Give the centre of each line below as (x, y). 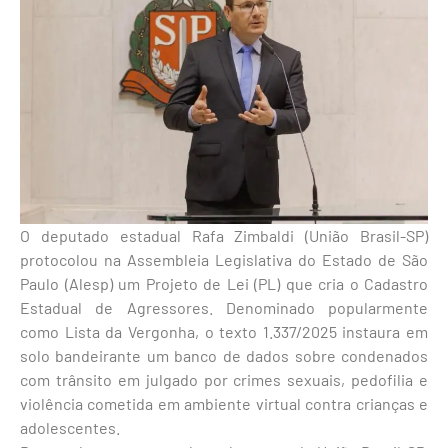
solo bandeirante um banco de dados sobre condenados (224, 355)
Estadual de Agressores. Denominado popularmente (224, 307)
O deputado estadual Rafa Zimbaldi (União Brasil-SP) (224, 235)
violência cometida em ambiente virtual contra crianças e (224, 403)
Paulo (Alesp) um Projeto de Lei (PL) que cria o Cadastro (224, 283)
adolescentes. (70, 427)
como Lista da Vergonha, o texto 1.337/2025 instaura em (224, 331)
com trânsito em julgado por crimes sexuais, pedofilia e (224, 379)
